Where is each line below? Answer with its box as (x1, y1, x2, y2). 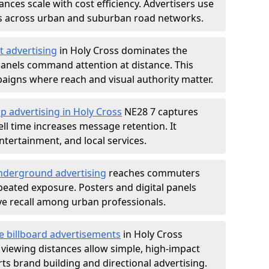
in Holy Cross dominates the (57, 44, 187, 57)
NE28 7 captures (122, 105, 198, 118)
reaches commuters (106, 166, 200, 180)
